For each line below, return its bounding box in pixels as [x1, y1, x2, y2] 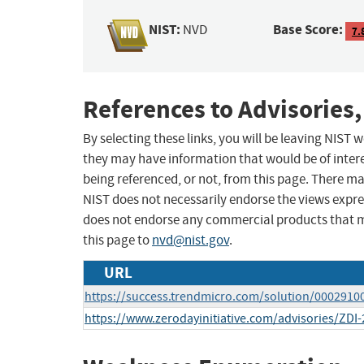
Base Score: [273, 20, 344, 40]
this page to [83, 232, 152, 249]
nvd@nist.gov [152, 232, 229, 249]
